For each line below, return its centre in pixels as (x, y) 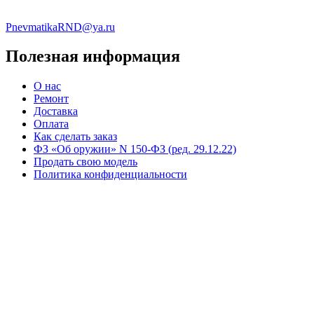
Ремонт (51, 99)
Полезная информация (93, 56)
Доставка (56, 111)
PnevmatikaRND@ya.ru (60, 27)
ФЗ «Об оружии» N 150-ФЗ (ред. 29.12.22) (135, 149)
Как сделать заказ (75, 137)
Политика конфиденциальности (110, 175)
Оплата (51, 124)
